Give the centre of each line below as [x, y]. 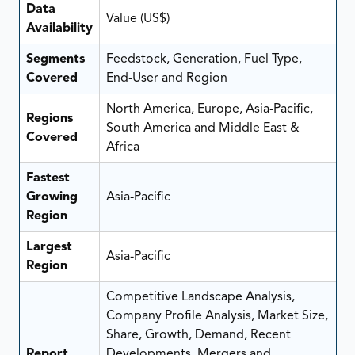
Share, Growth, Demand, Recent [198, 335]
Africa [122, 147]
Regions [49, 118]
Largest [49, 247]
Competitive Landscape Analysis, [200, 297]
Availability [59, 28]
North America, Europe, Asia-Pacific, [209, 109]
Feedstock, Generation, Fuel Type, [204, 59]
